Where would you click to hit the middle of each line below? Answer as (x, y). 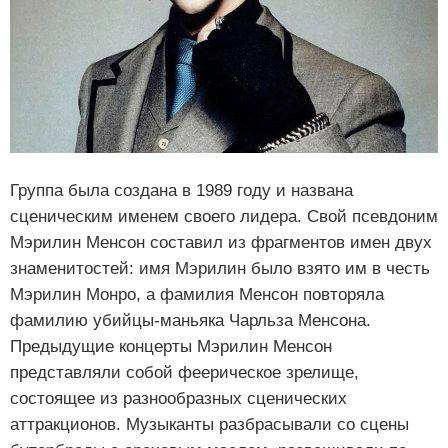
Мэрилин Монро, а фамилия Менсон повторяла (197, 295)
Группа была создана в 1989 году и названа (181, 191)
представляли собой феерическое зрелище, (184, 373)
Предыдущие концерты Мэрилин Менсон (171, 347)
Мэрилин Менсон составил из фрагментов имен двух (221, 243)
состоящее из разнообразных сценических (178, 399)
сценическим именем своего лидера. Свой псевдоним (224, 217)
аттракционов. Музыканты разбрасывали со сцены (209, 425)
